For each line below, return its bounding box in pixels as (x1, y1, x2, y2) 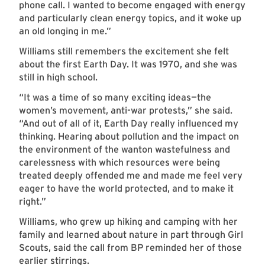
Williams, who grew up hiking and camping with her (19, 216, 238, 228)
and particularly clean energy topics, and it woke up (19, 12, 241, 24)
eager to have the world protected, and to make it (19, 183, 234, 195)
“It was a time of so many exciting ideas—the (19, 92, 211, 104)
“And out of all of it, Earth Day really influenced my (19, 118, 238, 130)
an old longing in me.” (19, 25, 111, 37)
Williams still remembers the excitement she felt (19, 46, 229, 57)
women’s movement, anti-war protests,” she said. (19, 105, 232, 117)
